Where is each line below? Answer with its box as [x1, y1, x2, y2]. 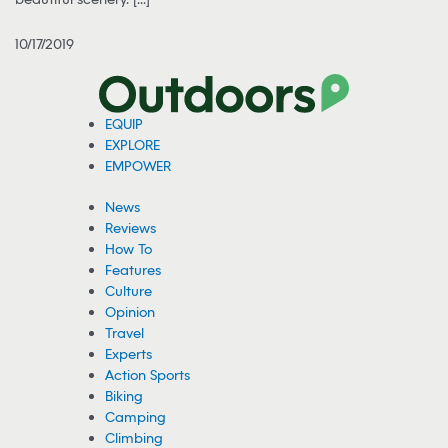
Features [105, 261, 162, 279]
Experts [105, 345, 153, 363]
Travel [105, 324, 145, 342]
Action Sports [105, 366, 191, 384]
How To [105, 240, 153, 258]
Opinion [105, 303, 156, 321]
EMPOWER [105, 156, 172, 174]
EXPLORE [105, 135, 161, 153]
